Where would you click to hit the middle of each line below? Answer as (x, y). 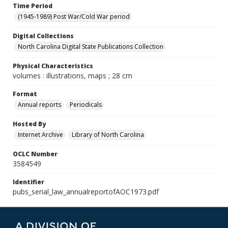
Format (25, 94)
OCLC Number (35, 154)
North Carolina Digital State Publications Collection (91, 47)
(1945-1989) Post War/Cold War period (74, 17)
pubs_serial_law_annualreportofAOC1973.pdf (86, 192)
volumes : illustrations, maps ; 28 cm (73, 76)
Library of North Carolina (108, 135)
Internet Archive (40, 135)
